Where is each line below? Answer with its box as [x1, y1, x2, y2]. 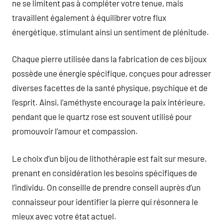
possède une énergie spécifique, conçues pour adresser [12, 68, 211, 78]
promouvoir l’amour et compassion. [12, 126, 138, 136]
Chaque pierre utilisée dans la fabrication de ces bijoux [12, 54, 207, 64]
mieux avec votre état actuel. [12, 211, 116, 221]
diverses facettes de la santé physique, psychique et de [12, 83, 208, 93]
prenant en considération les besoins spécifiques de [12, 167, 197, 178]
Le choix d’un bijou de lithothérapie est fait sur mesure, [12, 153, 207, 163]
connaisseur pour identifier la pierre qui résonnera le [12, 196, 198, 207]
